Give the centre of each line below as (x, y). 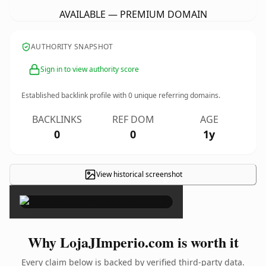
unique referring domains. (176, 95)
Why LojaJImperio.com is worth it (133, 242)
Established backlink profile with (75, 95)
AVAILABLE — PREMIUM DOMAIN (133, 14)
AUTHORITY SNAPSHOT (72, 47)
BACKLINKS (57, 119)
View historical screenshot (139, 174)
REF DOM (133, 119)
